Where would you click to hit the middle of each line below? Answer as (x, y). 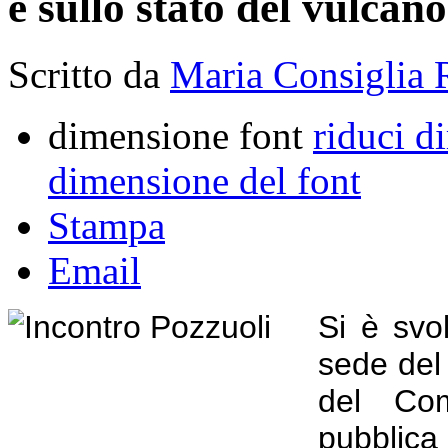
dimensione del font (204, 180)
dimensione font (175, 135)
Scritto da (89, 74)
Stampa (106, 225)
